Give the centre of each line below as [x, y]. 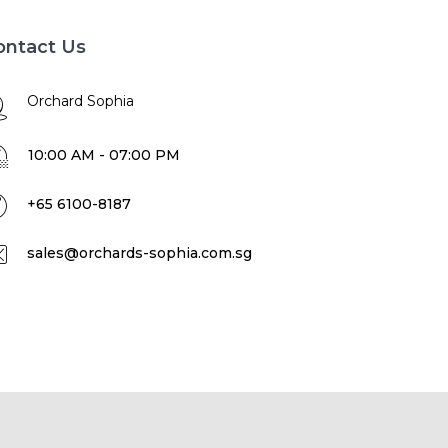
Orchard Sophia [80, 101]
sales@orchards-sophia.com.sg [139, 253]
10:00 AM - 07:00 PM [104, 155]
